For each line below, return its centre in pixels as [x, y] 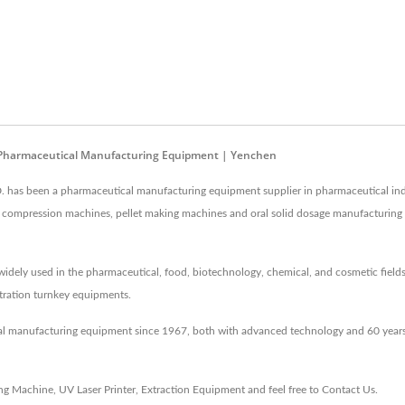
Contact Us [348, 389]
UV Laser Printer [97, 389]
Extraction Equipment [193, 389]
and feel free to [283, 389]
